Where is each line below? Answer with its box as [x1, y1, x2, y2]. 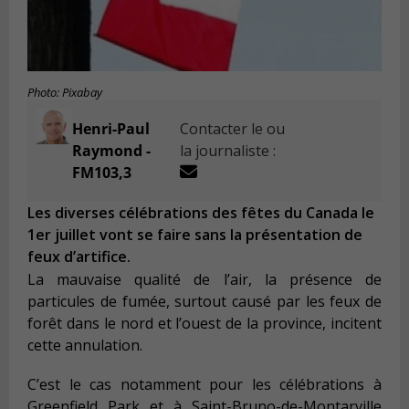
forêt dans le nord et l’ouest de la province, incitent [27, 312, 382, 333]
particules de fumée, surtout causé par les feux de [27, 290, 382, 311]
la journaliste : [180, 141, 277, 162]
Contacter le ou [180, 119, 286, 140]
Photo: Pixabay [27, 85, 102, 101]
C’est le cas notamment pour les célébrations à [27, 374, 382, 395]
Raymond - [71, 141, 151, 162]
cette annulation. [27, 334, 142, 355]
